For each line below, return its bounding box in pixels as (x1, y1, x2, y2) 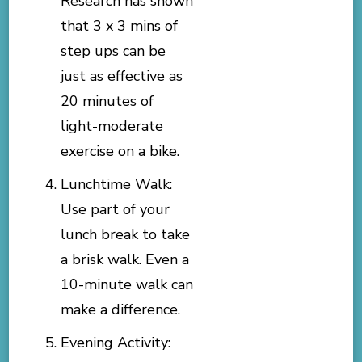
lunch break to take (61, 224, 191, 244)
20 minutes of (61, 90, 154, 111)
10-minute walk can (61, 274, 194, 294)
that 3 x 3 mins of (61, 15, 179, 36)
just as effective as (61, 65, 183, 86)
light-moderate (61, 116, 164, 136)
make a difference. (61, 299, 181, 319)
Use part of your (61, 199, 170, 219)
